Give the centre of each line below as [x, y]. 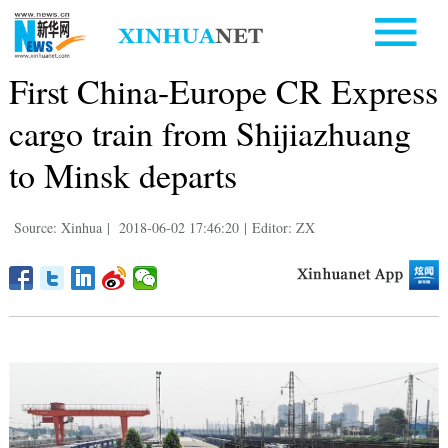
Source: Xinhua [57, 227]
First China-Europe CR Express [223, 90]
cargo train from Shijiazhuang [209, 132]
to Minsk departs [122, 174]
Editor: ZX [283, 227]
